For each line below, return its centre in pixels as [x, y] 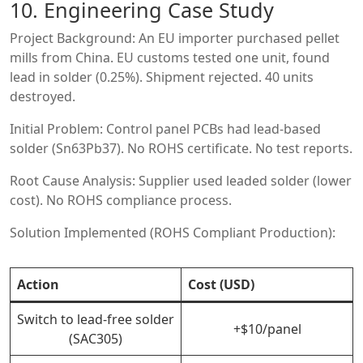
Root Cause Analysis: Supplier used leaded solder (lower [181, 180]
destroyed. [43, 96]
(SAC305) [96, 338]
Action [38, 284]
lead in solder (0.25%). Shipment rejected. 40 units [162, 77]
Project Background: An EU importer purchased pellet [175, 38]
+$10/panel [267, 329]
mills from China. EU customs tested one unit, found [170, 57]
